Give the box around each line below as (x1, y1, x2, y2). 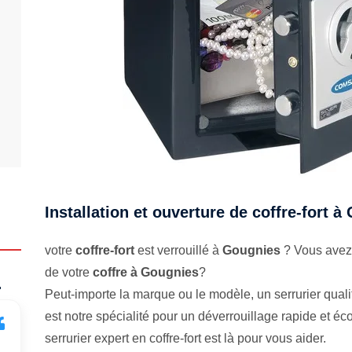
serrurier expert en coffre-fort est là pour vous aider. (45, 332, 327, 345)
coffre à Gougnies (93, 266, 200, 279)
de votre (45, 266, 93, 279)
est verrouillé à (134, 244, 223, 257)
